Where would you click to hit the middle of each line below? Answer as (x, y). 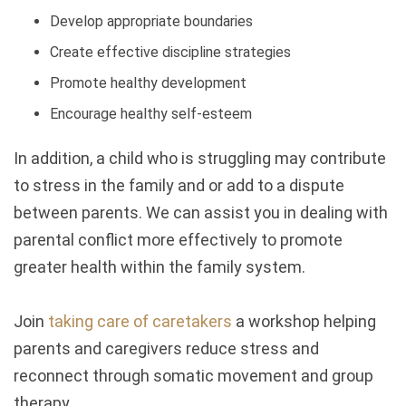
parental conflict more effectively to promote (178, 240)
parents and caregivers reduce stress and (166, 348)
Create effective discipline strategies (170, 52)
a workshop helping (304, 321)
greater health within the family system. (159, 267)
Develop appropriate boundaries (151, 21)
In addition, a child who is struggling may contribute (200, 158)
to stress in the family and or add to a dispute (179, 185)
